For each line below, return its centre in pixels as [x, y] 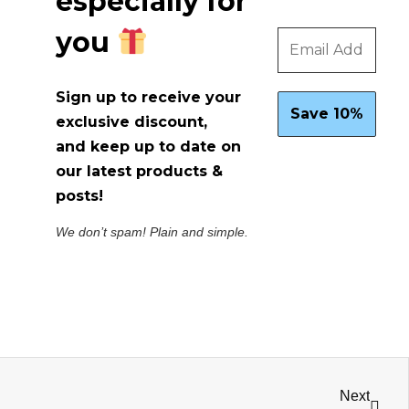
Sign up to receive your [148, 97]
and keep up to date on [148, 146]
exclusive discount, [131, 121]
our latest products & [139, 171]
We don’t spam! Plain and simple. [152, 231]
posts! [79, 195]
